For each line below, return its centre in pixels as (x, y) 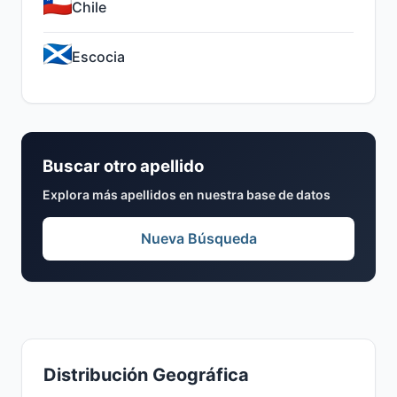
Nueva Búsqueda (198, 238)
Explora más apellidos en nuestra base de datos (187, 195)
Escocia (98, 57)
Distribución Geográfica (146, 375)
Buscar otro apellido (123, 166)
